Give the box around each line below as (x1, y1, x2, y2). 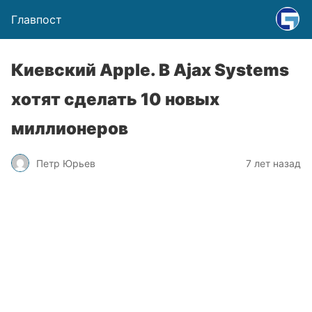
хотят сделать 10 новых (11, 89, 219, 109)
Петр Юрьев (36, 157, 95, 169)
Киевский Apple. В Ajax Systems (11, 60, 289, 80)
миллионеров (11, 118, 128, 139)
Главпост (11, 13, 62, 26)
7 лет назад (246, 157, 301, 169)
